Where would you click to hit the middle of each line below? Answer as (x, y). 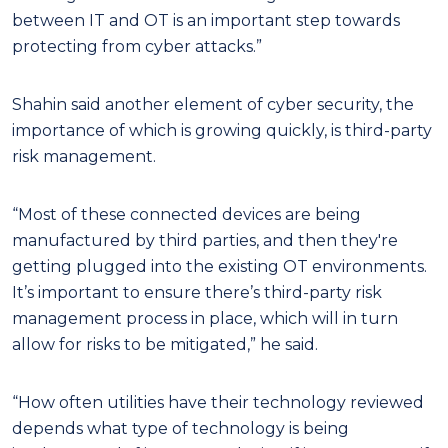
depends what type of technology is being (180, 428)
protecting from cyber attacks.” (137, 46)
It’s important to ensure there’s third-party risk (197, 292)
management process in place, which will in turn (205, 318)
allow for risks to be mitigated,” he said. (165, 344)
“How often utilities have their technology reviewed (218, 402)
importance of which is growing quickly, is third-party (222, 130)
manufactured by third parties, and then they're (205, 240)
